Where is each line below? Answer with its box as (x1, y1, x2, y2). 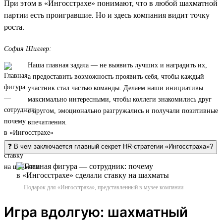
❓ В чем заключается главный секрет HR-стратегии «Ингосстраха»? (8, 142, 213, 150)
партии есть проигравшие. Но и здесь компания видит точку (4, 10, 210, 19)
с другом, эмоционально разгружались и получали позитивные (28, 107, 218, 114)
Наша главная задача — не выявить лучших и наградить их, (28, 61, 207, 69)
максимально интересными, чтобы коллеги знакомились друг (28, 95, 212, 103)
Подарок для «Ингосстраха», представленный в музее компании (24, 183, 183, 191)
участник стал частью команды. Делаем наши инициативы (28, 84, 203, 92)
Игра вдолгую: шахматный (4, 203, 188, 221)
